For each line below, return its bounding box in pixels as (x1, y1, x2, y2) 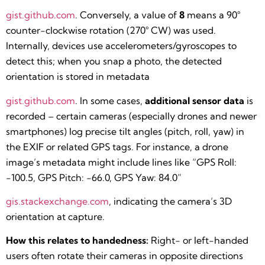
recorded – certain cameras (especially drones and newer (6, 109, 257, 122)
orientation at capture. (6, 210, 105, 222)
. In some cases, (75, 94, 145, 106)
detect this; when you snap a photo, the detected (6, 55, 222, 67)
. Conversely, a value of (75, 9, 179, 21)
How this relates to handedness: (6, 234, 148, 247)
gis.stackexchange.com (6, 195, 109, 207)
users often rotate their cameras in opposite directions (6, 250, 243, 262)
